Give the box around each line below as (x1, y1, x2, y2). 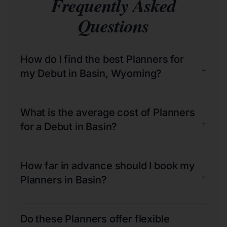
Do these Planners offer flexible (20, 212, 170, 225)
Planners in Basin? (20, 173, 107, 186)
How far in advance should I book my (20, 159, 195, 172)
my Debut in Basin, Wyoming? (20, 67, 162, 80)
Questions (78, 12, 149, 39)
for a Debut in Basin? (20, 120, 118, 133)
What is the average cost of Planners (20, 106, 195, 119)
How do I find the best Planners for (20, 53, 184, 65)
